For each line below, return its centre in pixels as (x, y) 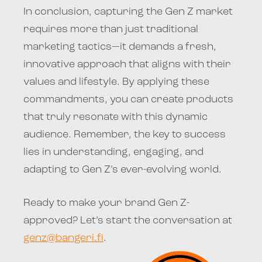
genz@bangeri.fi (63, 238)
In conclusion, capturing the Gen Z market (128, 12)
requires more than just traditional (111, 29)
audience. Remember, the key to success (125, 135)
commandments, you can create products (128, 99)
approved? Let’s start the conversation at (128, 220)
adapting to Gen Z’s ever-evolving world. (123, 170)
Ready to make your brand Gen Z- (106, 203)
